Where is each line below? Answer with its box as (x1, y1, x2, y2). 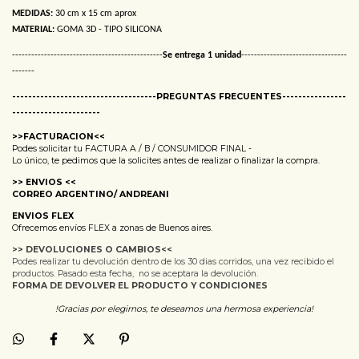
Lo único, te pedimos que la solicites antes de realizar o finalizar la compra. (12, 155, 320, 166)
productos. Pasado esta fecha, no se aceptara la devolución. (12, 268, 258, 279)
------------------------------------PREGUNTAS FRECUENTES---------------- (12, 91, 346, 102)
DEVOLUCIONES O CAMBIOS (26, 244, 161, 255)
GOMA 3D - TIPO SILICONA (54, 25, 162, 34)
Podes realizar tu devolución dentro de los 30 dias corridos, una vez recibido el (12, 256, 334, 267)
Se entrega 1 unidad (163, 50, 241, 60)
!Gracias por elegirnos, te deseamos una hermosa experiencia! (55, 304, 313, 314)
